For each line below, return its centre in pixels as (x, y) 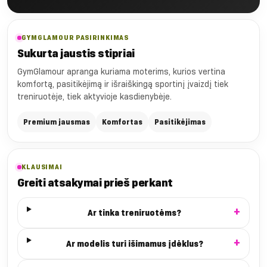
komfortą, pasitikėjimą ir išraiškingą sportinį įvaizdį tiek (123, 84)
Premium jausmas (57, 122)
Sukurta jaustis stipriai (76, 54)
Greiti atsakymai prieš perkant (95, 183)
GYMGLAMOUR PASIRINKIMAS (75, 38)
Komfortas (122, 122)
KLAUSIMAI (42, 167)
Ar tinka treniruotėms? (135, 213)
